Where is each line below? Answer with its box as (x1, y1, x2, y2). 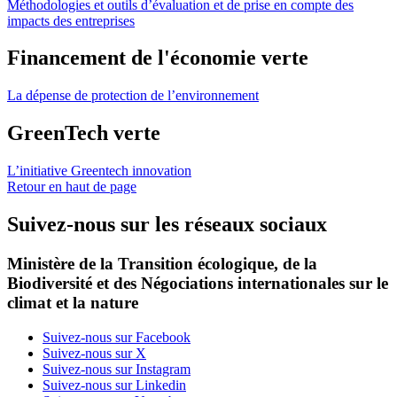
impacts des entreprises (7, 12, 135, 28)
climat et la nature (7, 293, 138, 312)
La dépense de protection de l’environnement (7, 88, 259, 104)
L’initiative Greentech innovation (7, 163, 191, 179)
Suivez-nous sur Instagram (43, 361, 191, 377)
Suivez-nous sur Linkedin (43, 377, 186, 393)
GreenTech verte (7, 121, 160, 145)
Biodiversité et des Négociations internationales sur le (7, 274, 388, 292)
